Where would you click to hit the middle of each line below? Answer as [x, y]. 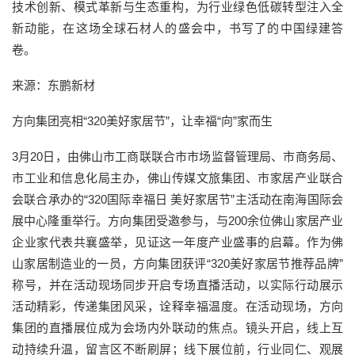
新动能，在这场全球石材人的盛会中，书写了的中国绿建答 [177, 28]
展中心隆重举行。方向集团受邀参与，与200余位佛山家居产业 [177, 220]
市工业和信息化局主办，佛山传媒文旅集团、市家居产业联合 [177, 177]
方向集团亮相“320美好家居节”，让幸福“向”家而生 [142, 120]
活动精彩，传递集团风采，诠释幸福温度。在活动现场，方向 [177, 306]
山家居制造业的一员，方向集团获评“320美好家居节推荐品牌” [177, 263]
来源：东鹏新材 [53, 85]
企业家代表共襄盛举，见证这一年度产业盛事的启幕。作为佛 [177, 242]
